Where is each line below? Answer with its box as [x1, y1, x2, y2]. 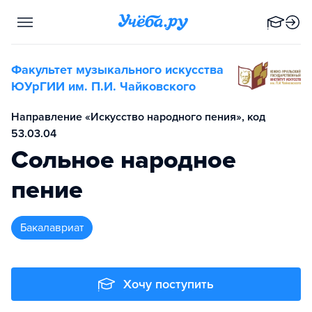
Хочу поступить [123, 276, 214, 292]
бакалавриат [26, 221, 84, 235]
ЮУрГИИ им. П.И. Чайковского [11, 79, 196, 94]
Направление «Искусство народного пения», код [11, 110, 265, 124]
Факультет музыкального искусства [11, 62, 224, 77]
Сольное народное [11, 145, 236, 175]
